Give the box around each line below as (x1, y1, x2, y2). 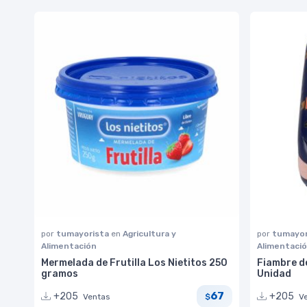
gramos (41, 267, 78, 280)
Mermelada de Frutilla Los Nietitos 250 (41, 256, 228, 269)
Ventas (83, 291, 110, 302)
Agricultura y (123, 228, 176, 238)
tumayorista (56, 228, 111, 238)
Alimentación (41, 241, 97, 251)
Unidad (257, 267, 291, 280)
